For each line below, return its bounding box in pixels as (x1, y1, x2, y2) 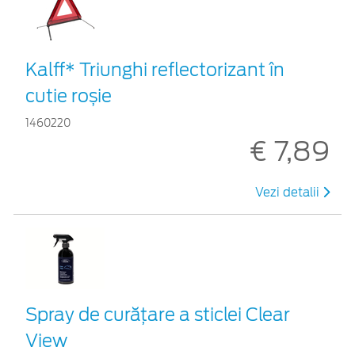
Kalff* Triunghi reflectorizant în (25, 59, 284, 80)
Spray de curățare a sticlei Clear (25, 303, 290, 325)
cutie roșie (25, 85, 112, 106)
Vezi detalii (255, 185, 323, 200)
